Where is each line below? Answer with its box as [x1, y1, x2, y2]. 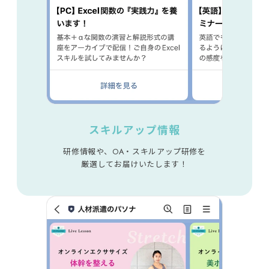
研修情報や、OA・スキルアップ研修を [63, 145, 206, 157]
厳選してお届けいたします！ [81, 158, 188, 170]
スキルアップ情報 [89, 122, 180, 138]
